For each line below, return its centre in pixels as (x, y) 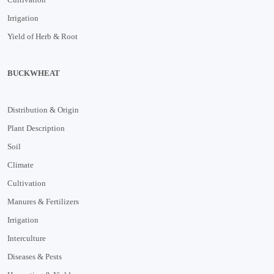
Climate (20, 165)
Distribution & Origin (43, 109)
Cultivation (27, 183)
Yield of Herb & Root (43, 36)
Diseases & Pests (35, 256)
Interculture (27, 238)
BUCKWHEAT (34, 73)
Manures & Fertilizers (43, 201)
